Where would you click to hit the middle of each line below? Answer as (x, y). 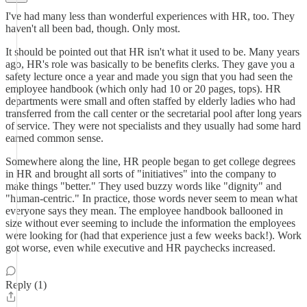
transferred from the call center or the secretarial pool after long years (153, 113)
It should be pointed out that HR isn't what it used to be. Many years (152, 52)
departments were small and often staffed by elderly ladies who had (150, 101)
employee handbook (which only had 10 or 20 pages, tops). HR (143, 89)
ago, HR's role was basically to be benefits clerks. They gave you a (150, 64)
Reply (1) (26, 285)
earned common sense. (54, 138)
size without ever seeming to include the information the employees (150, 223)
